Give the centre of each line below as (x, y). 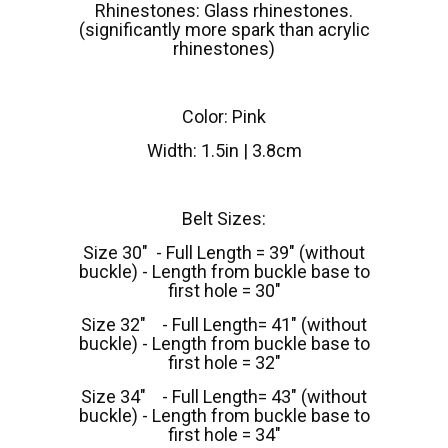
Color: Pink (224, 116)
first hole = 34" (224, 434)
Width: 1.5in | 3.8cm (224, 150)
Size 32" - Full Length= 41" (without (224, 324)
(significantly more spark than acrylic (224, 29)
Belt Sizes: (224, 218)
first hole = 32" (224, 362)
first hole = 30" (224, 290)
